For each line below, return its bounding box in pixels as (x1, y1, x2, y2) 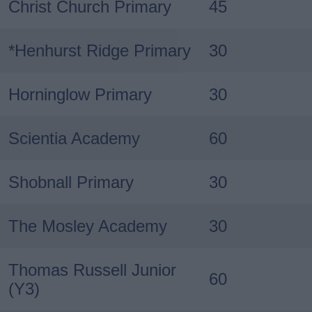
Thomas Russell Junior (8, 260, 176, 279)
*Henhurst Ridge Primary (8, 40, 191, 60)
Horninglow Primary (8, 84, 152, 104)
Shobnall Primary (8, 172, 134, 192)
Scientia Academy (8, 128, 140, 148)
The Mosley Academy (8, 216, 167, 235)
